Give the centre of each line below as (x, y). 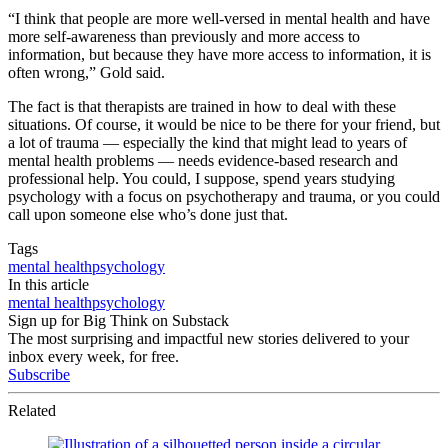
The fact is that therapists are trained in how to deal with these (202, 107)
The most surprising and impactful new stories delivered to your (208, 339)
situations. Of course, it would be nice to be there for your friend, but (224, 125)
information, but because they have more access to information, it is (219, 55)
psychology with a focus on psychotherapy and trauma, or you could (224, 197)
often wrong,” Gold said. (86, 73)
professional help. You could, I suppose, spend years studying (201, 179)
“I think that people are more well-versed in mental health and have (219, 19)
